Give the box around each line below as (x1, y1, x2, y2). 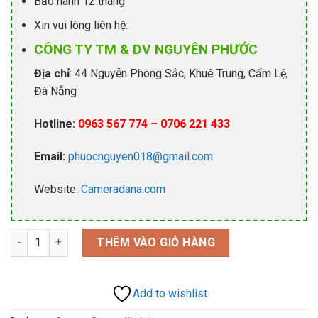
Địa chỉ (33, 67, 70, 81)
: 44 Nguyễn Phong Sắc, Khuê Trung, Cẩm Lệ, (69, 67, 288, 81)
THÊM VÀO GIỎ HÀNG (97, 235, 216, 249)
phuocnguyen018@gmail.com (67, 150, 213, 163)
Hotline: (33, 117, 78, 131)
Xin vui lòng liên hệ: (33, 18, 128, 33)
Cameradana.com (80, 182, 165, 196)
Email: (33, 150, 65, 163)
